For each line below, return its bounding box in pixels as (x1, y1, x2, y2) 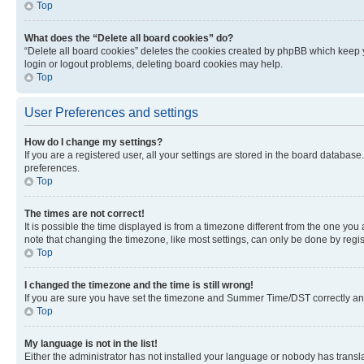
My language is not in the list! (24, 337, 158, 349)
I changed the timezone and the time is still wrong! (24, 279, 253, 291)
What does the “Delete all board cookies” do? (24, 32, 233, 44)
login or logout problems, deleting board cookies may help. (24, 58, 283, 70)
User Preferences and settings (24, 105, 198, 119)
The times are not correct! (24, 207, 145, 219)
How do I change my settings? (24, 136, 162, 148)
